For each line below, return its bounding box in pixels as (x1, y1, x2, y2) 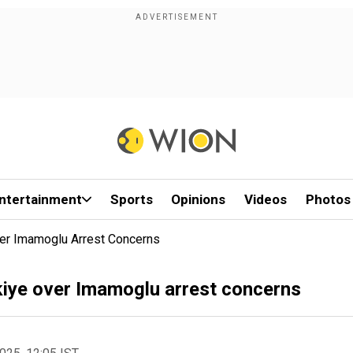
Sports (110, 191, 153, 207)
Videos (244, 191, 288, 207)
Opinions (171, 191, 226, 207)
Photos (305, 191, 351, 207)
